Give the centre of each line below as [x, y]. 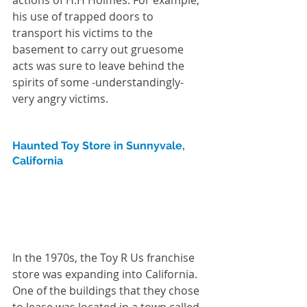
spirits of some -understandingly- [99, 82]
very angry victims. [60, 98]
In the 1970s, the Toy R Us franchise [105, 258]
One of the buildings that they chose [107, 291]
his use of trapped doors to [84, 16]
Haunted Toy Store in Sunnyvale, [100, 145]
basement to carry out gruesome [99, 49]
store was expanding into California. [106, 274]
